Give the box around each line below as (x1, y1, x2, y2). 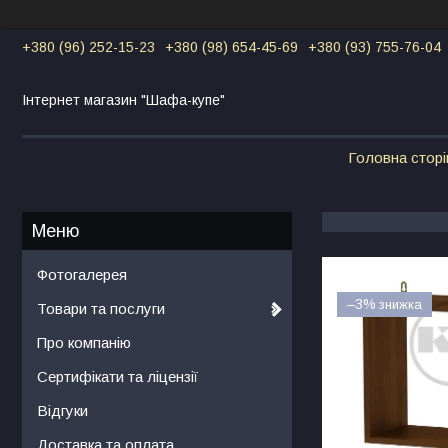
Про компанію (37, 333, 131, 351)
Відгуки (37, 401, 88, 419)
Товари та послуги (37, 299, 165, 317)
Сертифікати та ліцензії (37, 367, 198, 385)
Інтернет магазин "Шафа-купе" (22, 91, 225, 108)
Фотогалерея (37, 265, 127, 283)
